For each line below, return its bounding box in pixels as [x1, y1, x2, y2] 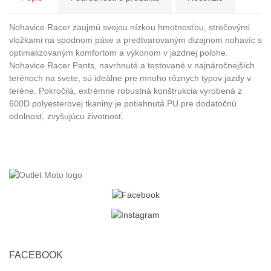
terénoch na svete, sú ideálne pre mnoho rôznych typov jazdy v [9, 73, 251, 83]
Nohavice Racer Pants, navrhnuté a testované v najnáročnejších [9, 60, 255, 71]
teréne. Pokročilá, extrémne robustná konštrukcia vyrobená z [9, 86, 242, 96]
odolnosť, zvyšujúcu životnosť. [9, 111, 124, 122]
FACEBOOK [9, 250, 63, 261]
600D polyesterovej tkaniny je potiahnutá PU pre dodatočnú [9, 99, 237, 109]
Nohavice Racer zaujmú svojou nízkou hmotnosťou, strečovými [9, 22, 250, 33]
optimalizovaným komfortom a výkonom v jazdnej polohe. [9, 48, 228, 58]
